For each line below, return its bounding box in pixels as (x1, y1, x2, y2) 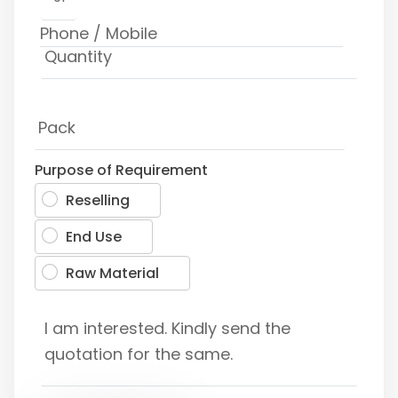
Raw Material (66, 262, 159, 283)
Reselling (66, 189, 130, 211)
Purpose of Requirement (35, 159, 208, 180)
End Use (66, 226, 122, 247)
